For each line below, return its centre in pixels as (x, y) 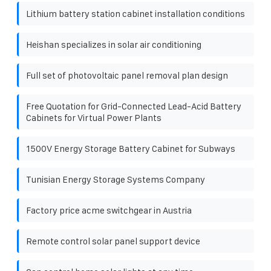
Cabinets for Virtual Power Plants (94, 117)
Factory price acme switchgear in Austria (109, 210)
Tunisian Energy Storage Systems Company (116, 179)
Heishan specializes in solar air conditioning (114, 44)
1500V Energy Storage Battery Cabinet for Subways (131, 148)
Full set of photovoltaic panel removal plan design (127, 75)
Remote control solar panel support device (113, 241)
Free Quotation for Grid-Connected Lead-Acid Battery (134, 106)
